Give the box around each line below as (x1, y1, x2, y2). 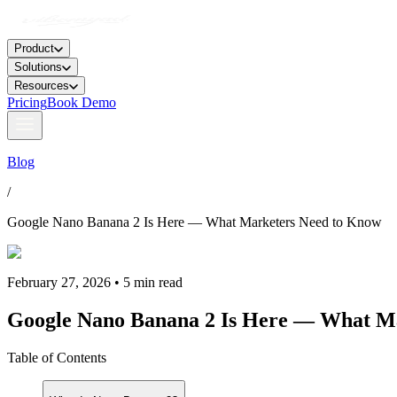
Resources (14, 79, 69, 92)
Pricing (7, 95, 47, 110)
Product (14, 42, 54, 55)
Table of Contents (7, 349, 106, 365)
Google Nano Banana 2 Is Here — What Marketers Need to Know (7, 214, 382, 230)
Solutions (14, 60, 62, 74)
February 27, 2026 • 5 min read (7, 275, 183, 290)
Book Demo (47, 95, 116, 110)
